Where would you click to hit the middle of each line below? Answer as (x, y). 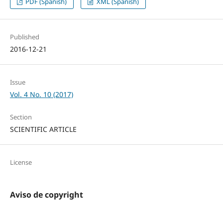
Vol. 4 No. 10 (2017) (41, 95)
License (21, 163)
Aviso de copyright (46, 195)
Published (24, 37)
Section (21, 117)
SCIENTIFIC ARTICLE (43, 129)
